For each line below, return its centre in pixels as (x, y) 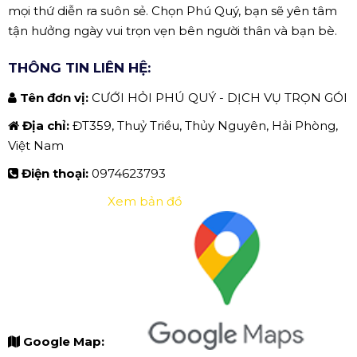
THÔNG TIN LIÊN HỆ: (79, 68)
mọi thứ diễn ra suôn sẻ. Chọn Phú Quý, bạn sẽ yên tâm (173, 11)
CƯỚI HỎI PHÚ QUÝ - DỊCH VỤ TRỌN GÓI (220, 98)
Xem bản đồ (145, 202)
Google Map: (65, 341)
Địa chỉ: (47, 126)
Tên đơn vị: (56, 98)
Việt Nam (36, 146)
